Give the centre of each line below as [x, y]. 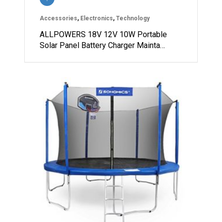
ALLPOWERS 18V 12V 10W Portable [103, 35]
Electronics [97, 19]
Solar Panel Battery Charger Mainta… [102, 46]
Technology [133, 19]
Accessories [58, 19]
